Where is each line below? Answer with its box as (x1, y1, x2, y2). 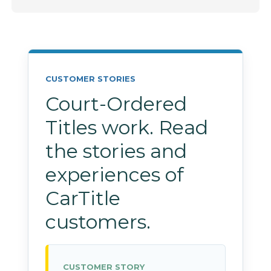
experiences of (45, 162, 184, 186)
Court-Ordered (45, 91, 188, 116)
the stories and (45, 139, 188, 163)
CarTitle (45, 186, 121, 210)
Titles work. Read (45, 115, 209, 139)
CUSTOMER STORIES (45, 73, 136, 83)
